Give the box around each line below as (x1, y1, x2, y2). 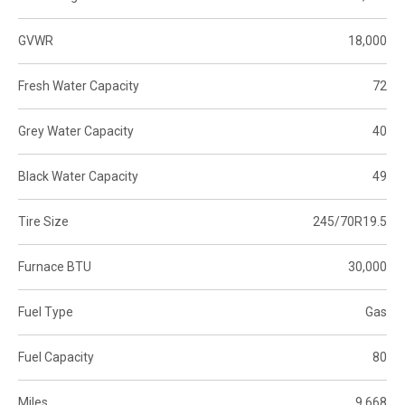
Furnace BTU (18, 259, 91, 274)
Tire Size (18, 213, 69, 229)
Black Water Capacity (18, 168, 138, 184)
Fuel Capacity (18, 349, 94, 364)
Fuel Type (18, 304, 73, 319)
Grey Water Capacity (18, 123, 134, 138)
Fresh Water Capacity (18, 78, 139, 93)
